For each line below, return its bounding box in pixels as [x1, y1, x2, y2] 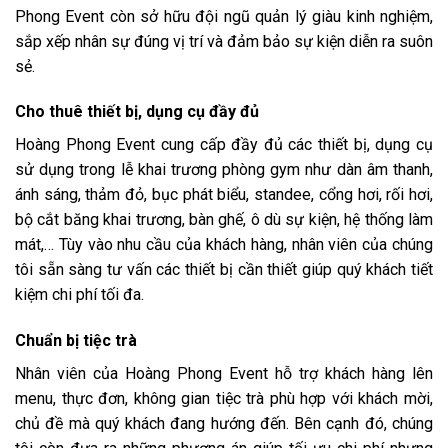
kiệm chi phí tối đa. [15, 285, 144, 305]
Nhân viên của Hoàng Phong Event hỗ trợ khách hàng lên [15, 364, 433, 384]
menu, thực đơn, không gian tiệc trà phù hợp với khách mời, [15, 389, 433, 409]
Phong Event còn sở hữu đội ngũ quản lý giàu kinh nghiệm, [15, 6, 433, 26]
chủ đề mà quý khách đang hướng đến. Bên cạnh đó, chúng [15, 414, 433, 434]
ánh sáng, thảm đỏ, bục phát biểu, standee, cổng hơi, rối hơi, [15, 185, 433, 205]
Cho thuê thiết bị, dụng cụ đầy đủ [15, 102, 259, 122]
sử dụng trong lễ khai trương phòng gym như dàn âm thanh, [15, 160, 433, 180]
